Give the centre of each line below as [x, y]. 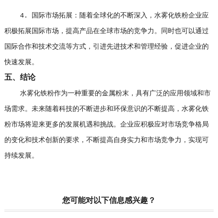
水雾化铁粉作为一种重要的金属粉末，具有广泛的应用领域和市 [107, 93]
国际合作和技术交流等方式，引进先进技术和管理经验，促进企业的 [106, 47]
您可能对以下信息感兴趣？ [109, 201]
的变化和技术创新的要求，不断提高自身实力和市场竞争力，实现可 [106, 140]
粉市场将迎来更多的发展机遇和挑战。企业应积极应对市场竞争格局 [106, 125]
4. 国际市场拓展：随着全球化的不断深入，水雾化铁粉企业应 [106, 16]
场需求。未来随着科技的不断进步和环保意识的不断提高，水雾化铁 [106, 109]
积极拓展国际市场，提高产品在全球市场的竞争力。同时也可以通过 [106, 31]
